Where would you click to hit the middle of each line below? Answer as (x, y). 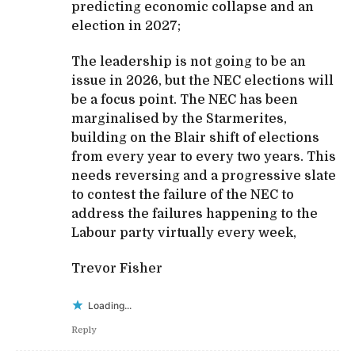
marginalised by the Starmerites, (179, 118)
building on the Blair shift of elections (195, 137)
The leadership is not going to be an (189, 61)
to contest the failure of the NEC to (183, 195)
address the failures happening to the (195, 214)
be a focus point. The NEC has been (185, 99)
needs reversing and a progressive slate (204, 176)
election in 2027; (126, 26)
